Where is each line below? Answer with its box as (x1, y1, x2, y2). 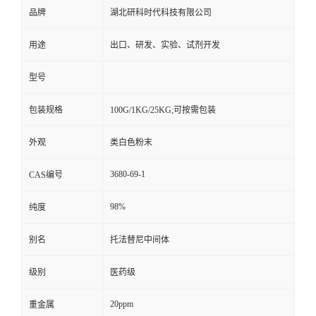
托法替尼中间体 (110, 235, 169, 245)
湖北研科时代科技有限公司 (110, 8, 212, 18)
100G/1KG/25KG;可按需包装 (110, 105, 216, 115)
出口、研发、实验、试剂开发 (110, 40, 220, 50)
